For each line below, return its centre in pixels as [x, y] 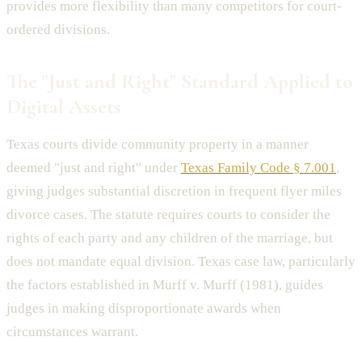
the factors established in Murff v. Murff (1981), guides [165, 285]
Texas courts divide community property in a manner [158, 145]
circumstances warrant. [72, 332]
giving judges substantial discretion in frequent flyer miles [174, 192]
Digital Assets [64, 107]
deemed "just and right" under [94, 168]
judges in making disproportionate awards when [144, 309]
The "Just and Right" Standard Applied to [180, 82]
